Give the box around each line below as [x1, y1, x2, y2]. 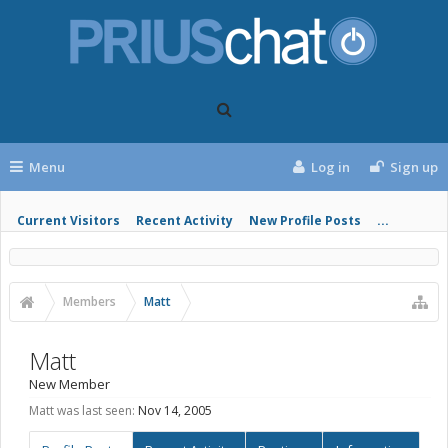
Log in [311, 158, 351, 176]
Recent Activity [136, 212, 233, 229]
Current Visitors [17, 212, 120, 229]
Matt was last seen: [29, 402, 135, 419]
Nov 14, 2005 [138, 402, 212, 419]
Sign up [390, 158, 438, 176]
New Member [29, 375, 110, 393]
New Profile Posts [249, 212, 361, 229]
